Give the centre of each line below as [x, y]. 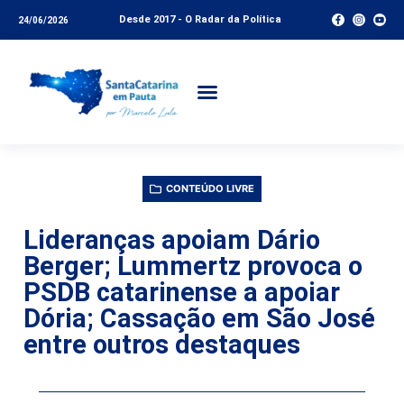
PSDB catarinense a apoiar [182, 292]
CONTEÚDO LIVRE [210, 188]
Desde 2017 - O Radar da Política [200, 19]
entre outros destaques [162, 344]
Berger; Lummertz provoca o [193, 266]
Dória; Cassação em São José [199, 318]
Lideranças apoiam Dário [172, 239]
